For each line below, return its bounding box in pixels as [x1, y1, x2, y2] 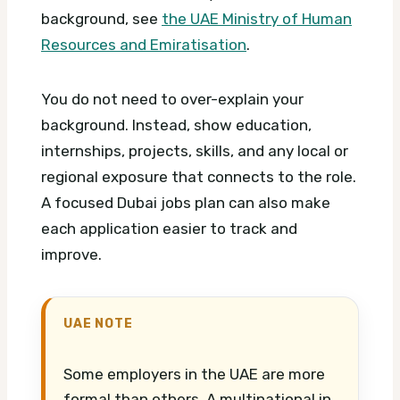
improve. [41, 246, 102, 264]
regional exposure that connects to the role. [41, 168, 356, 187]
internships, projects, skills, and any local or [41, 142, 348, 161]
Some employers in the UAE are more [63, 365, 325, 384]
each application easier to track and [41, 220, 297, 238]
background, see [41, 10, 162, 29]
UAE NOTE [63, 316, 133, 331]
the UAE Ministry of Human [162, 10, 352, 29]
